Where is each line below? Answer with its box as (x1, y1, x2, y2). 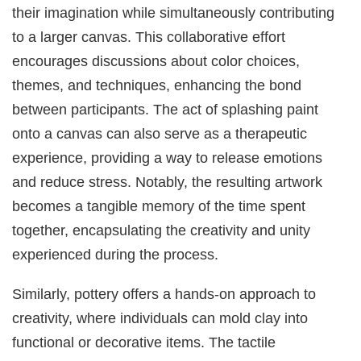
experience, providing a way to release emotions (12, 149, 323, 167)
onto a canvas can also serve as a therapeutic (12, 125, 308, 143)
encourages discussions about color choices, (12, 52, 301, 70)
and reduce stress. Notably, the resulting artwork (12, 173, 323, 191)
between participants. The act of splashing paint (12, 101, 319, 118)
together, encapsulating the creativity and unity (12, 222, 311, 239)
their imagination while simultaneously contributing (12, 4, 335, 22)
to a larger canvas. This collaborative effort (12, 28, 286, 46)
